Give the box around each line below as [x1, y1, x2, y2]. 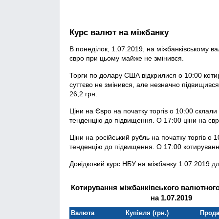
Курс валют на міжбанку [69, 28, 169, 38]
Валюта [71, 209, 95, 217]
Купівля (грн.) [126, 209, 169, 217]
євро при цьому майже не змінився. [69, 54, 184, 62]
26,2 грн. [69, 89, 97, 98]
